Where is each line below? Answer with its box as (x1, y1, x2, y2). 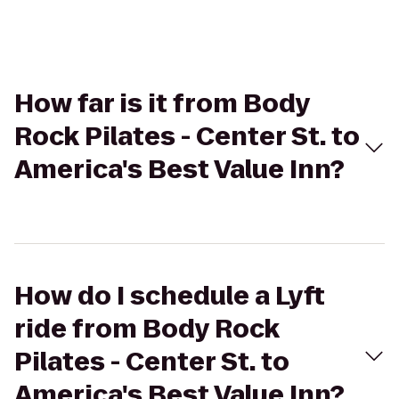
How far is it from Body (14, 86, 310, 121)
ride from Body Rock (14, 312, 280, 346)
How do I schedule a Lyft (14, 279, 325, 313)
